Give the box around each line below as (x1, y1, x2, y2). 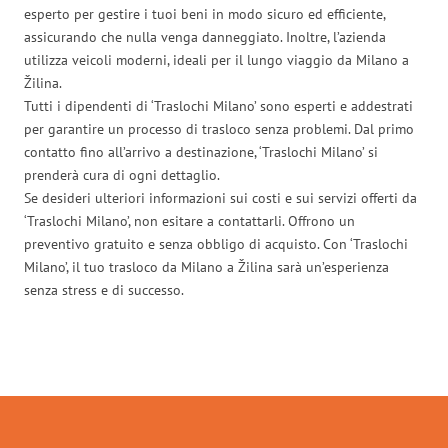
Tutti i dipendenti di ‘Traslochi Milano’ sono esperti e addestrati (24, 96, 413, 115)
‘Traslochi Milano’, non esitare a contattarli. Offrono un (24, 211, 355, 230)
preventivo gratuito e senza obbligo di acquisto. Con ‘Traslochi (24, 234, 408, 253)
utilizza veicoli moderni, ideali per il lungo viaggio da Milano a (24, 50, 409, 69)
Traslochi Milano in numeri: (65, 334, 383, 373)
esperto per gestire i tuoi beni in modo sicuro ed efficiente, (24, 4, 385, 23)
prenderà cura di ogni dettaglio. (24, 165, 220, 184)
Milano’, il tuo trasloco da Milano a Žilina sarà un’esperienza (24, 257, 389, 276)
